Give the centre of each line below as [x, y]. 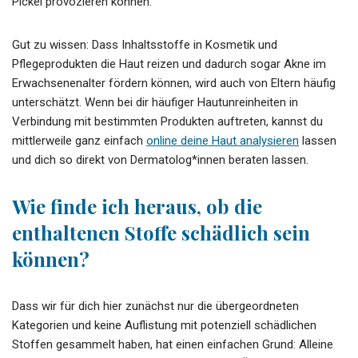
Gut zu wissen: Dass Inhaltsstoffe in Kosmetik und [145, 44]
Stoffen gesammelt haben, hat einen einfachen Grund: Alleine [173, 344]
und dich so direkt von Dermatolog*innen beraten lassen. [160, 159]
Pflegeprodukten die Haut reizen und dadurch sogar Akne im [169, 64]
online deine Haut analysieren [223, 140]
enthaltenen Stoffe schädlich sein [161, 232]
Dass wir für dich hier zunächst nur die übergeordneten [155, 306]
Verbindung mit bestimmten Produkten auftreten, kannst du [167, 121]
